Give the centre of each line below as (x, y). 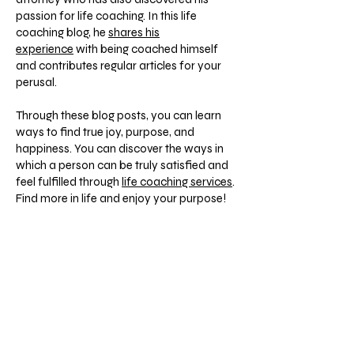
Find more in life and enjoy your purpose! (121, 198)
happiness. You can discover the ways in (120, 149)
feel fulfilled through (69, 182)
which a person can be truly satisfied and (122, 165)
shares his (134, 32)
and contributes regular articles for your (119, 66)
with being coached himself (146, 49)
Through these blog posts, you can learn (119, 115)
